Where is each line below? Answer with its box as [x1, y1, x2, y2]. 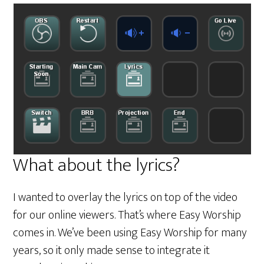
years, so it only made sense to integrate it [13, 240, 210, 260]
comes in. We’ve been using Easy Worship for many [13, 223, 247, 243]
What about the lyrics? [13, 150, 180, 181]
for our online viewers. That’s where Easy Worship [13, 205, 242, 225]
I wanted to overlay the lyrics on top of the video [13, 187, 238, 207]
